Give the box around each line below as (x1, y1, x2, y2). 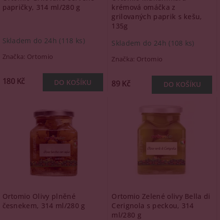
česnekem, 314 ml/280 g (2, 201, 85, 210)
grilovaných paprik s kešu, (111, 12, 202, 21)
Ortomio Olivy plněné (2, 192, 76, 201)
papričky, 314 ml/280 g (2, 2, 81, 12)
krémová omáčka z (111, 2, 176, 12)
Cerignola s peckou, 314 (111, 201, 194, 210)
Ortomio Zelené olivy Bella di (111, 192, 211, 201)
